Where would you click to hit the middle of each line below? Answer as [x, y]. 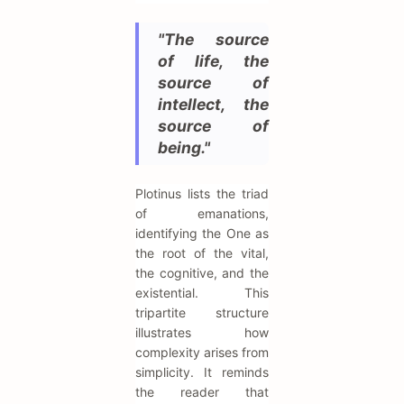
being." [184, 148]
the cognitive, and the [202, 273]
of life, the [213, 61]
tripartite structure [202, 313]
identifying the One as [202, 234]
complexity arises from [202, 353]
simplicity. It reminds [202, 372]
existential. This [202, 293]
